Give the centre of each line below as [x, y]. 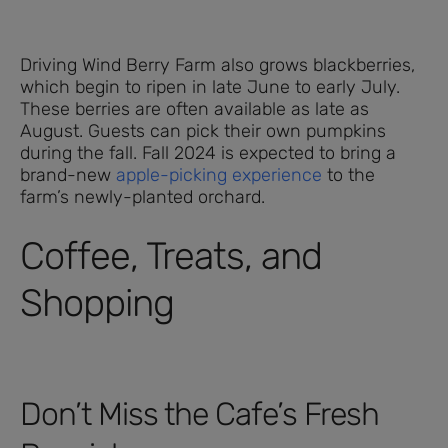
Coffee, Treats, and [171, 255]
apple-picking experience [219, 174]
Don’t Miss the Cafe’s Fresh [199, 413]
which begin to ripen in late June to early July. [210, 86]
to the [348, 174]
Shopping [97, 302]
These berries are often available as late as [194, 108]
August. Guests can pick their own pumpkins [203, 130]
